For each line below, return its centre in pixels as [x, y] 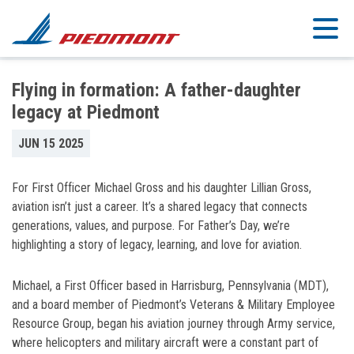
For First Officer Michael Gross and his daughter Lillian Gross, [162, 188]
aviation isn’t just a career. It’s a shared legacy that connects [160, 207]
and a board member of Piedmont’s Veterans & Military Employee [173, 305]
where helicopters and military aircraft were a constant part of [165, 343]
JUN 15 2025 [51, 144]
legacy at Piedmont [86, 112]
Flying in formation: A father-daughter [156, 90]
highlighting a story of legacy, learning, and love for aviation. [157, 245]
